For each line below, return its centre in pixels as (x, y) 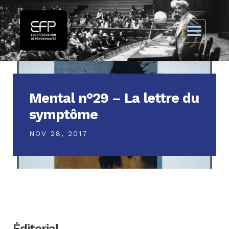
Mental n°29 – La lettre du (114, 98)
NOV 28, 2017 (58, 134)
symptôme (63, 115)
